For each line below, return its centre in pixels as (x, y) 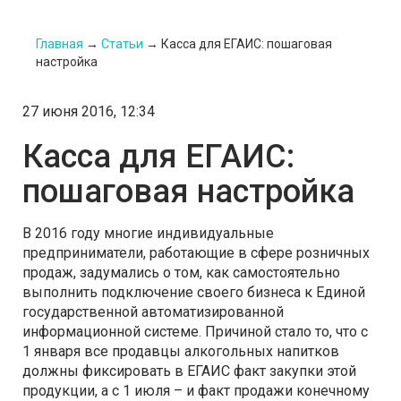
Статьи (122, 43)
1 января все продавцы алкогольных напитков (181, 351)
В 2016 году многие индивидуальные (148, 233)
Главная (60, 43)
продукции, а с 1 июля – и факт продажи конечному (196, 390)
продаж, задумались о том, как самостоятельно (181, 272)
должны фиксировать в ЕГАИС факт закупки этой (189, 371)
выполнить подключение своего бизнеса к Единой (194, 292)
